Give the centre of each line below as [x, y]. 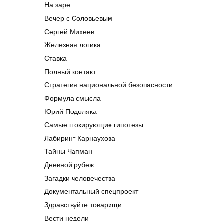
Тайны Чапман [68, 152]
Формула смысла [73, 98]
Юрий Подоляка [71, 112]
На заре [57, 5]
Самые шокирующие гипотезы [94, 125]
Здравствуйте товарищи [83, 205]
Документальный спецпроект [91, 192]
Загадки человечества [80, 178]
